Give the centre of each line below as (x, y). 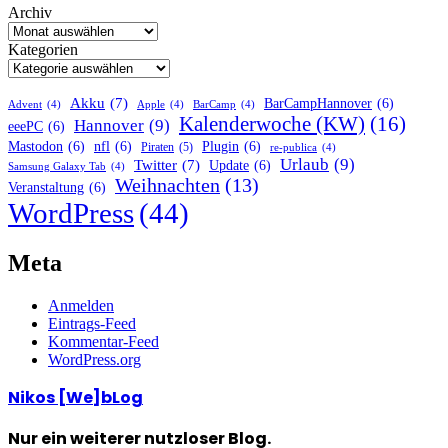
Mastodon (35, 146)
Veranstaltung (46, 187)
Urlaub (304, 164)
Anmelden (81, 305)
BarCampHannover (318, 103)
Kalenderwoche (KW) (272, 123)
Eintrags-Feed (92, 323)
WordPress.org (94, 359)
